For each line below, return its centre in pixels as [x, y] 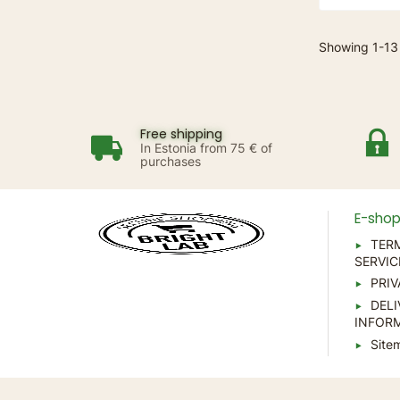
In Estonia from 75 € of [207, 148]
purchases [171, 162]
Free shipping [182, 134]
